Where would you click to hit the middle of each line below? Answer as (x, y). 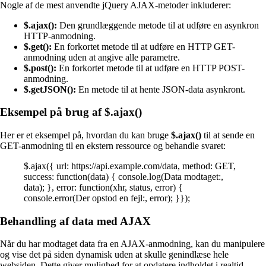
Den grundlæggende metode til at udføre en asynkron (158, 25)
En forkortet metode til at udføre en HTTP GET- (143, 46)
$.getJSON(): (50, 89)
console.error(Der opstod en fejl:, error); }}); (107, 198)
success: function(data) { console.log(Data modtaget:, (123, 176)
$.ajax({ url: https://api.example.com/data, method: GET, (130, 166)
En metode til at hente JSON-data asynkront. (161, 89)
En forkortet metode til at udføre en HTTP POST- (151, 68)
